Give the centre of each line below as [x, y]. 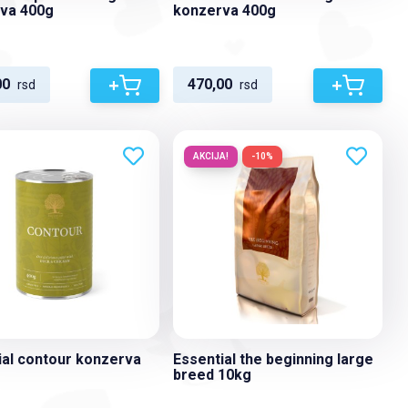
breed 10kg [213, 375]
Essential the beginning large [274, 360]
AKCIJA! [211, 156]
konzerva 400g [225, 11]
